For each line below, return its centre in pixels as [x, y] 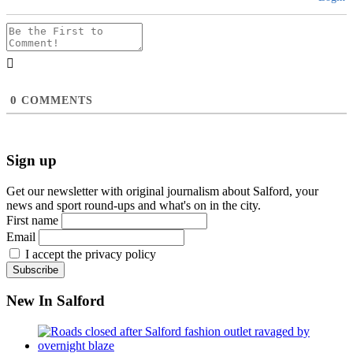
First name [32, 220]
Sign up [32, 160]
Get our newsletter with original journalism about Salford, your [162, 191]
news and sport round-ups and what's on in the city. [134, 205]
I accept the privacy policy [89, 254]
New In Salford [56, 301]
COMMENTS [55, 100]
